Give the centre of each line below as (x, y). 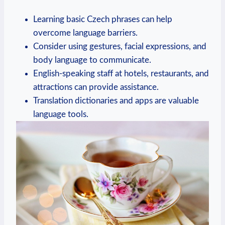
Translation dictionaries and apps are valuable (116, 100)
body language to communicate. (92, 60)
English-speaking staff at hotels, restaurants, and (121, 73)
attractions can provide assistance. (96, 87)
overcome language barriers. (85, 33)
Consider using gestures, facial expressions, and (120, 46)
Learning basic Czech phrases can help (103, 19)
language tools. (61, 114)
